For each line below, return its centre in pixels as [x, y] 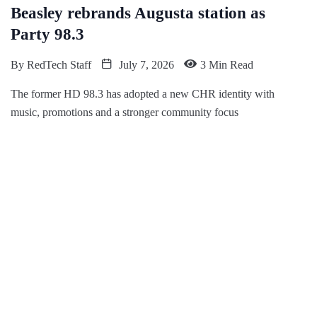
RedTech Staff [59, 65]
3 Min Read [227, 65]
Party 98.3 [47, 35]
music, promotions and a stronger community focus [125, 113]
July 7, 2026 [145, 65]
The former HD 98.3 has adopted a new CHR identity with [143, 94]
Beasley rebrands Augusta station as [138, 13]
